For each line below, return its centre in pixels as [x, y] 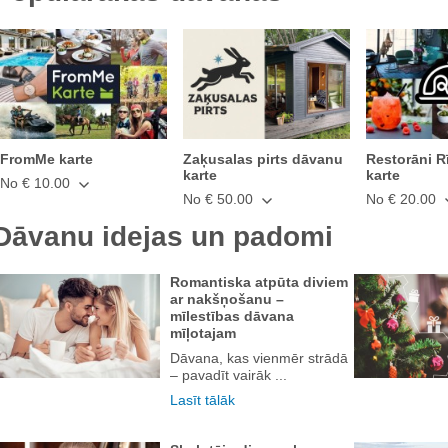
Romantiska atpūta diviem [259, 282]
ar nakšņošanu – [227, 299]
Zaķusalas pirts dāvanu [263, 158]
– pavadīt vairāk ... [228, 375]
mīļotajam [203, 333]
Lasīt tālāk [202, 400]
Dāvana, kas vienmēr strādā [259, 358]
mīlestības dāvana [232, 316]
